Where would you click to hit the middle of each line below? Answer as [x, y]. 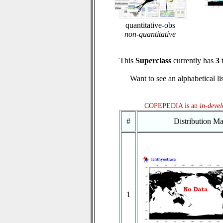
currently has [193, 60]
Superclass [153, 60]
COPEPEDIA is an [172, 106]
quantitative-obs [150, 25]
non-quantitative [150, 34]
